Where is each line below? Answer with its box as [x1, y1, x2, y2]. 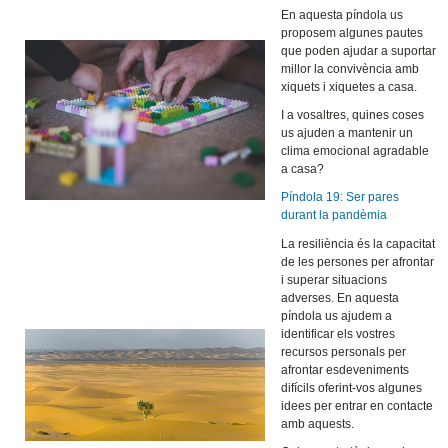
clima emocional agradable [281, 143, 430, 158]
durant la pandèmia [281, 207, 388, 222]
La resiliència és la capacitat [281, 236, 436, 251]
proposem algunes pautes [281, 25, 424, 40]
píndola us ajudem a [281, 308, 393, 323]
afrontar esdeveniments [281, 362, 410, 377]
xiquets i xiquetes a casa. [281, 79, 418, 94]
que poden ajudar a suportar [281, 43, 437, 58]
